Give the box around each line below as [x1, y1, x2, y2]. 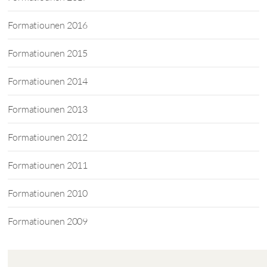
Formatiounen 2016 [8, 19, 88, 31]
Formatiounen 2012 [8, 131, 88, 143]
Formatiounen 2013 [8, 103, 88, 115]
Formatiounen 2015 [8, 47, 88, 59]
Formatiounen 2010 [8, 187, 88, 199]
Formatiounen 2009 [8, 215, 88, 227]
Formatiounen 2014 [8, 75, 88, 87]
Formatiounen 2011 [8, 159, 88, 171]
